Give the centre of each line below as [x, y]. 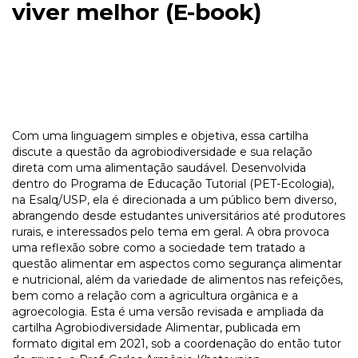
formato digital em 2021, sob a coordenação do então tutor [177, 343]
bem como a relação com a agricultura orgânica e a [155, 295]
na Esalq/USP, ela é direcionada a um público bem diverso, [174, 199]
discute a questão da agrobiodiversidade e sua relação [162, 151]
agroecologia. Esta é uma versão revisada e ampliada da [168, 311]
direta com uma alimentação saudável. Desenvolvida [159, 167]
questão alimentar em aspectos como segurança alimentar [177, 263]
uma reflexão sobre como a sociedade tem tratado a [159, 247]
